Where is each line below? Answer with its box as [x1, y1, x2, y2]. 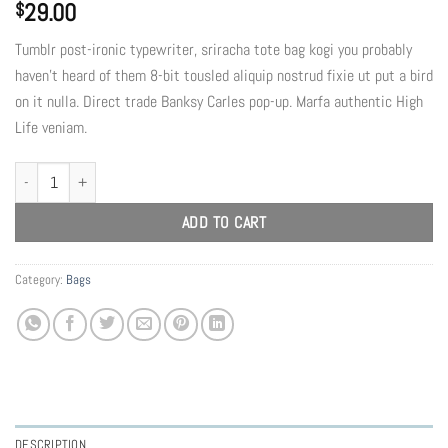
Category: [15, 270, 66, 288]
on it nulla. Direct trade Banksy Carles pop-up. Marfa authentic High [15, 90, 423, 112]
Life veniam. [15, 116, 87, 138]
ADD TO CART [181, 212, 267, 234]
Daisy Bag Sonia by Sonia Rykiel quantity [14, 162, 243, 181]
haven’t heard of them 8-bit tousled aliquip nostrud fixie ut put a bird [15, 64, 433, 86]
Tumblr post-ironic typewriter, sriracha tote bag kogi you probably [15, 38, 412, 60]
